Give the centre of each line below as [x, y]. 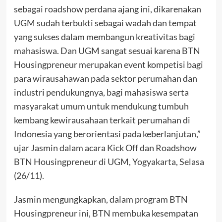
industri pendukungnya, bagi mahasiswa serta [101, 92]
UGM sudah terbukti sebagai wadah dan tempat [105, 23]
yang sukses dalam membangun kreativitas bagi [104, 37]
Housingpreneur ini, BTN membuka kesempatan [106, 213]
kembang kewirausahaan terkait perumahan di [102, 120]
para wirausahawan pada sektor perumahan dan [105, 79]
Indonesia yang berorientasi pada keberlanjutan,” [107, 134]
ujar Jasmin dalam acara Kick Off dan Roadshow [105, 148]
